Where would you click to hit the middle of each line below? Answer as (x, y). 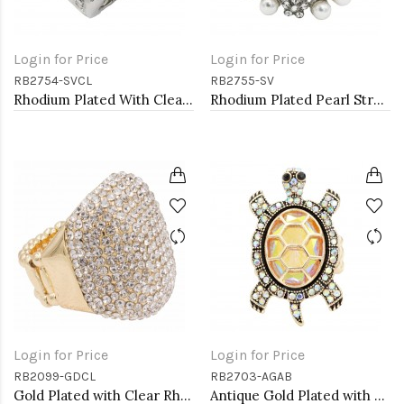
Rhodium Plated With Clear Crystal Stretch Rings (188, 100)
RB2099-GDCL (55, 376)
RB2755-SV (242, 81)
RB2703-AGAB (251, 376)
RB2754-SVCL (53, 81)
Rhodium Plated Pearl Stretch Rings (379, 100)
